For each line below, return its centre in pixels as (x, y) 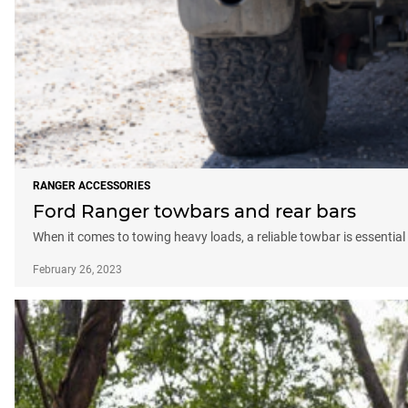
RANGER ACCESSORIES (92, 185)
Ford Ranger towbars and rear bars (194, 211)
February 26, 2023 (77, 269)
